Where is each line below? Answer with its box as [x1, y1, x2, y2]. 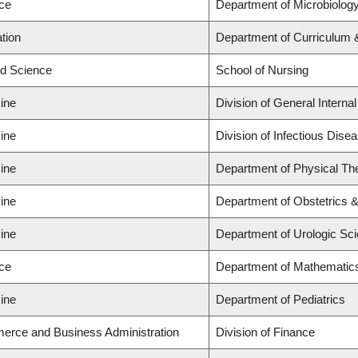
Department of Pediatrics [216, 292, 345, 307]
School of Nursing [216, 63, 308, 78]
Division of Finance [216, 325, 315, 340]
